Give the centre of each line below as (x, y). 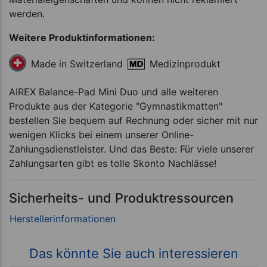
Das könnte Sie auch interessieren (133, 253)
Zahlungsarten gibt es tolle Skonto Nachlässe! (113, 164)
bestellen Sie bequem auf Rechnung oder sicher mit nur (133, 121)
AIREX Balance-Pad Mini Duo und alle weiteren (114, 92)
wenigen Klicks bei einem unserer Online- (101, 135)
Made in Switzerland (77, 64)
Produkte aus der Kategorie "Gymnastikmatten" (116, 106)
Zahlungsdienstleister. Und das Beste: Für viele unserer (131, 149)
